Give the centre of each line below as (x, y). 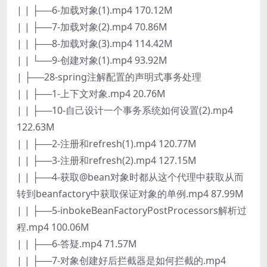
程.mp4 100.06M (53, 227)
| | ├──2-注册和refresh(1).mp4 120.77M (107, 143)
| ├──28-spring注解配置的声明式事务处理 (109, 77)
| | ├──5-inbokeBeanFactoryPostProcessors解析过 (132, 210)
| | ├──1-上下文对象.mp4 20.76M (91, 93)
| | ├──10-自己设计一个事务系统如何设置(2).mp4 (125, 110)
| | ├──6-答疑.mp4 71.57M (77, 243)
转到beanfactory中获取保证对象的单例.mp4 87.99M (130, 193)
